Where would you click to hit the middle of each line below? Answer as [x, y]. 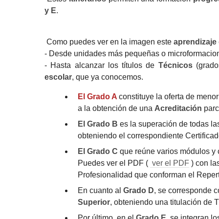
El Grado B [98, 124]
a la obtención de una [116, 108]
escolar [58, 77]
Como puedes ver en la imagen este [109, 42]
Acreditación [179, 108]
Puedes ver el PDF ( [114, 163]
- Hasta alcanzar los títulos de [101, 65]
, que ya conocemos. [108, 77]
